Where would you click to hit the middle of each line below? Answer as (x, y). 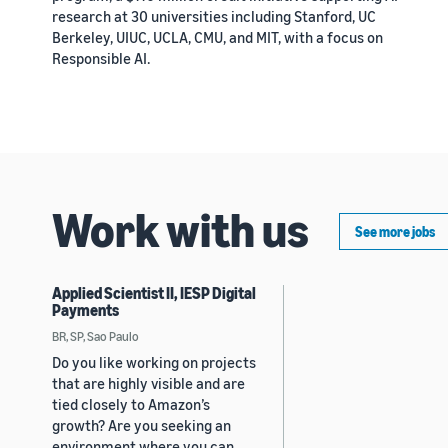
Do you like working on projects (154, 361)
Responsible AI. (101, 57)
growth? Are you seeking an (141, 424)
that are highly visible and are (148, 382)
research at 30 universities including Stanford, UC (214, 15)
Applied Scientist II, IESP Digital (154, 292)
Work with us (180, 228)
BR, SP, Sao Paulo (95, 335)
